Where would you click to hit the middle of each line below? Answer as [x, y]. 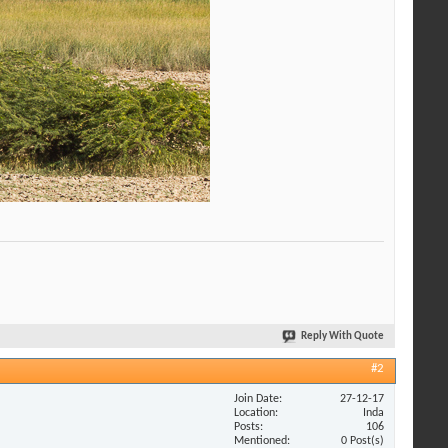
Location [254, 412]
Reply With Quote [342, 337]
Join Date [256, 398]
